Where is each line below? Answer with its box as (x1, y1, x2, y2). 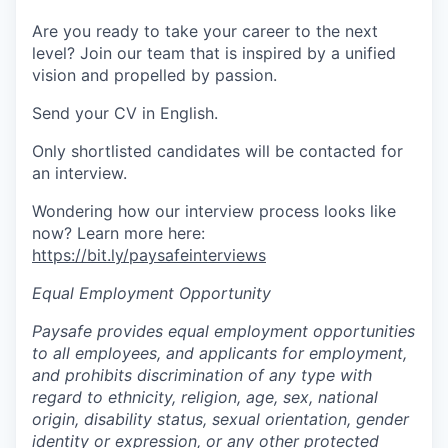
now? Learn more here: (32, 223, 205, 243)
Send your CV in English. (32, 103, 218, 123)
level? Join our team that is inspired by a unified (32, 43, 396, 63)
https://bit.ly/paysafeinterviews (32, 245, 266, 265)
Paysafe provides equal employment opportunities (32, 321, 415, 341)
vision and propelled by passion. (32, 65, 277, 85)
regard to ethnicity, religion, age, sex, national (32, 387, 378, 407)
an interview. (32, 163, 127, 183)
